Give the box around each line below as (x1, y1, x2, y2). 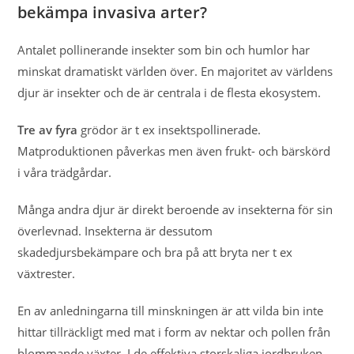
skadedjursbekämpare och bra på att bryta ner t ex (17, 244, 293, 260)
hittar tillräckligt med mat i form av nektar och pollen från (17, 324, 331, 340)
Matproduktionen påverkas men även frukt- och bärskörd (17, 143, 331, 159)
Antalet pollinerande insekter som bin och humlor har (17, 42, 311, 58)
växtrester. (17, 265, 82, 281)
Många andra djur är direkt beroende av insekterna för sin (17, 201, 333, 217)
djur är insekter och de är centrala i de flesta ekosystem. (17, 85, 325, 100)
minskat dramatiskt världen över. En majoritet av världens (17, 63, 333, 79)
